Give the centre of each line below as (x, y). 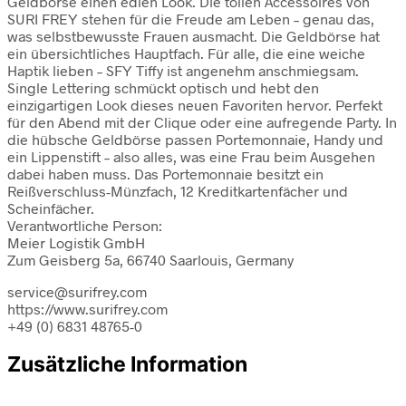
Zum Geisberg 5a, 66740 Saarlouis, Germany (150, 259)
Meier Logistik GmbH (76, 242)
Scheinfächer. (51, 208)
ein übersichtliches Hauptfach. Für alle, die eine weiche (186, 53)
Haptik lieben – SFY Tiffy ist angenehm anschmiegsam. (183, 70)
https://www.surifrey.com (87, 308)
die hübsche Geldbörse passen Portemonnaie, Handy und (195, 139)
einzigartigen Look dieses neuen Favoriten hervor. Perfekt (195, 104)
